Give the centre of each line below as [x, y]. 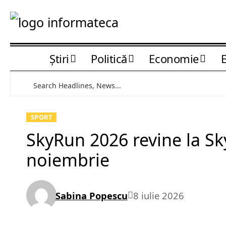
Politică [109, 58]
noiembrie [68, 160]
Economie [174, 58]
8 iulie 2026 [158, 195]
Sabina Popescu [91, 195]
